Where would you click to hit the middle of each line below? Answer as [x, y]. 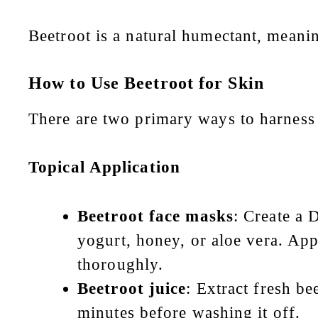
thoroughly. [121, 264]
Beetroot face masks [155, 216]
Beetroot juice [132, 288]
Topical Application [104, 168]
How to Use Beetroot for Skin [146, 83]
